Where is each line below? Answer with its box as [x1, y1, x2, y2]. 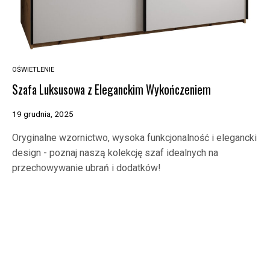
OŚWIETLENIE [12, 65, 54, 74]
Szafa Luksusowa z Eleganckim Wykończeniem [12, 80, 211, 98]
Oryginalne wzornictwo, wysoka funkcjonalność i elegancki [12, 131, 257, 143]
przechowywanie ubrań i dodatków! [12, 162, 161, 174]
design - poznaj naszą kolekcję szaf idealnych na [12, 146, 218, 159]
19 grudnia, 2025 [12, 108, 74, 119]
